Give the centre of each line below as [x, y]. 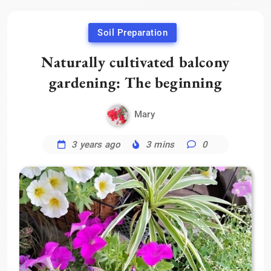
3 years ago [96, 144]
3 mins [160, 144]
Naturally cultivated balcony [135, 61]
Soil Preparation [132, 32]
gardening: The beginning [135, 82]
